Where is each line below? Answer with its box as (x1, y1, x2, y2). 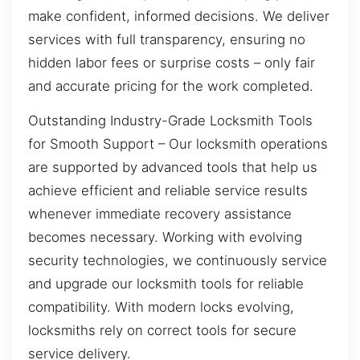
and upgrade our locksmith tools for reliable (28, 276, 304, 292)
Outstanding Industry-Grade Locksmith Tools (28, 112, 313, 129)
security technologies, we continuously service (28, 252, 327, 269)
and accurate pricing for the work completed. (28, 77, 313, 94)
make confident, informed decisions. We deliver (28, 7, 329, 24)
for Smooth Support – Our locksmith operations (28, 136, 328, 153)
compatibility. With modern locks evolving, (28, 299, 294, 316)
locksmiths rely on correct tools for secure (28, 322, 297, 339)
